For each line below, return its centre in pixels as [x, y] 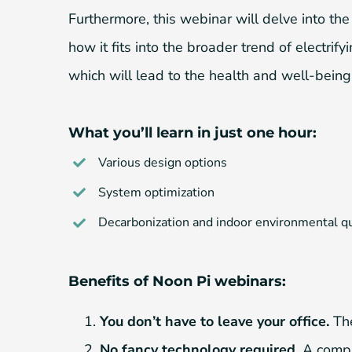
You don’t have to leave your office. [214, 321]
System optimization [157, 192]
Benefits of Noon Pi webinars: [177, 281]
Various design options [163, 162]
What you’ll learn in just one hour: [192, 132]
